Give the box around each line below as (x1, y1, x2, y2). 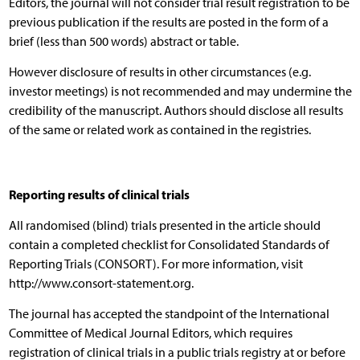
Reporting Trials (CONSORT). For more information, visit (8, 256, 303, 272)
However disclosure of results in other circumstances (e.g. (8, 63, 311, 80)
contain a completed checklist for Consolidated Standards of (8, 236, 329, 252)
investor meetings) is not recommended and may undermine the (8, 83, 352, 99)
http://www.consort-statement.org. (8, 275, 194, 291)
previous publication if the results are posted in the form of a (8, 14, 329, 30)
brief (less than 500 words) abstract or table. (8, 33, 239, 49)
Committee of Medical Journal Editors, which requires (8, 325, 292, 341)
